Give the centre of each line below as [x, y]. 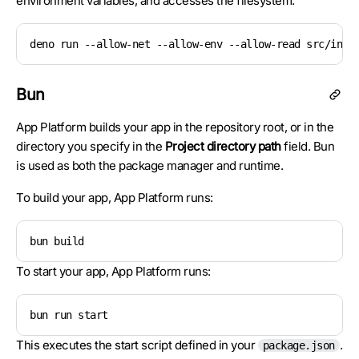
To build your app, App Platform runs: [115, 198]
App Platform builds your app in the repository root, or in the [175, 127]
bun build [57, 241]
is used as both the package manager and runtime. [149, 165]
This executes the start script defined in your [137, 345]
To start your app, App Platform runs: [113, 271]
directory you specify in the [91, 146]
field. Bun [309, 146]
